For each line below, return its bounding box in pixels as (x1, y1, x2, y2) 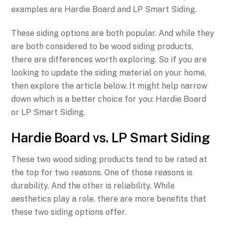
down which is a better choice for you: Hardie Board (11, 94, 207, 104)
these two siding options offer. (11, 207, 129, 217)
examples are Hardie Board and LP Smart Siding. (11, 5, 199, 15)
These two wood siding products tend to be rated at (11, 154, 208, 164)
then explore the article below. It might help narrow (11, 81, 208, 91)
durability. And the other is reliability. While (11, 180, 175, 191)
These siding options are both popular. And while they (11, 28, 215, 39)
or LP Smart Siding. (11, 107, 86, 118)
